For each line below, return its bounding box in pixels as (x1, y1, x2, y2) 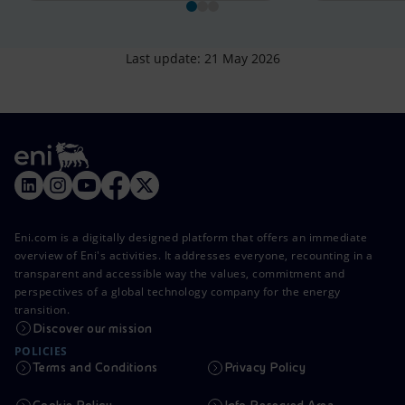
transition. (14, 302, 71, 318)
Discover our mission (33, 321, 153, 336)
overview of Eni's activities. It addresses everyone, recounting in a (14, 248, 373, 264)
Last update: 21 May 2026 (125, 50, 280, 68)
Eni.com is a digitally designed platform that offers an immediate (14, 230, 368, 246)
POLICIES (14, 344, 68, 360)
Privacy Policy (223, 360, 306, 375)
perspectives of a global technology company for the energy (14, 284, 341, 300)
